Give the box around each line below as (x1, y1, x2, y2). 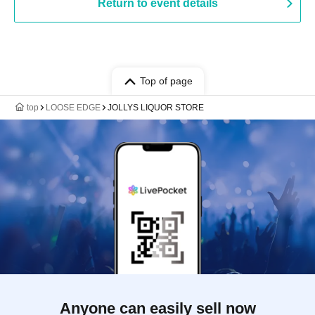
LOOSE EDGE (46, 103, 101, 112)
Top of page (139, 75, 193, 86)
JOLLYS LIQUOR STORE (108, 103, 204, 112)
